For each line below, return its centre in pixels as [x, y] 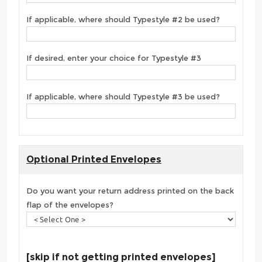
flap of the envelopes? [70, 205]
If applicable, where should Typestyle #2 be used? [123, 20]
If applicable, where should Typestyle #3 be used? [123, 97]
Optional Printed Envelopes [94, 160]
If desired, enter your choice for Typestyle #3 [114, 58]
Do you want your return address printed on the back [130, 191]
